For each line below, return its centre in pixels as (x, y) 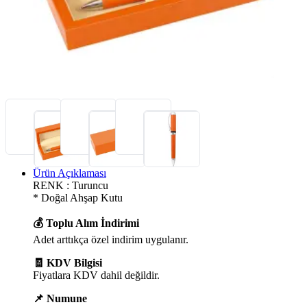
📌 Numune (60, 298)
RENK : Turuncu (71, 185)
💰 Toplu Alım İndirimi (86, 223)
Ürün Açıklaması (70, 173)
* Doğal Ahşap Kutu (78, 197)
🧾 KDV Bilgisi (67, 262)
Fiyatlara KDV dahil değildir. (96, 275)
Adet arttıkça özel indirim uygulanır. (111, 239)
